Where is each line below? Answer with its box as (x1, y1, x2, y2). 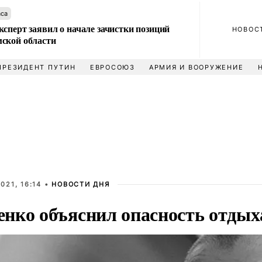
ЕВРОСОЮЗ (89, 63, 135, 71)
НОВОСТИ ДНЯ (51, 180, 110, 188)
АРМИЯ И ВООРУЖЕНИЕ (149, 63, 244, 71)
